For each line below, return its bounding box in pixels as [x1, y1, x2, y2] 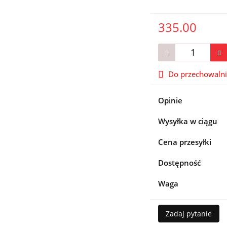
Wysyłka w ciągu [158, 116, 218, 126]
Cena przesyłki [158, 136, 212, 147]
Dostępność [158, 157, 201, 168]
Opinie [158, 95, 183, 105]
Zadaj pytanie [166, 208, 212, 218]
